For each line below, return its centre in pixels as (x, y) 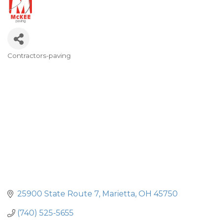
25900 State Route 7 (58, 194)
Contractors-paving (39, 55)
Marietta (119, 194)
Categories (38, 64)
